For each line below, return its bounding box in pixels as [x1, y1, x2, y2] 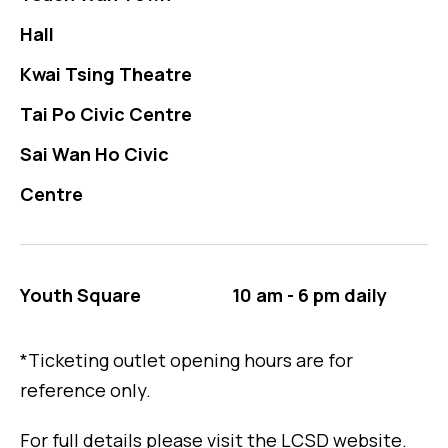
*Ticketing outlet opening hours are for [20, 348, 353, 373]
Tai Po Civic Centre [20, 102, 192, 127]
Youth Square [20, 283, 141, 308]
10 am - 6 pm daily [232, 283, 387, 308]
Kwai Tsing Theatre [20, 62, 192, 87]
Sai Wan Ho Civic [20, 142, 169, 167]
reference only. [20, 378, 155, 403]
